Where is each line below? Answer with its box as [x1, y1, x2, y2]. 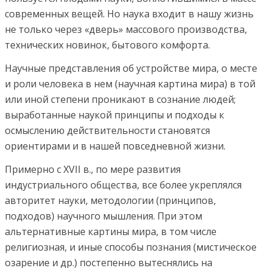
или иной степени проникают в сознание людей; [5, 93, 236, 106]
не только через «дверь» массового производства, [5, 23, 247, 36]
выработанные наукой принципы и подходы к [5, 108, 224, 121]
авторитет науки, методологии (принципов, [5, 194, 216, 207]
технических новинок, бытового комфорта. [5, 38, 210, 51]
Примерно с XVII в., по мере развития [5, 163, 181, 176]
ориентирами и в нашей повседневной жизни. [5, 139, 226, 153]
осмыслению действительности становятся [5, 124, 210, 137]
